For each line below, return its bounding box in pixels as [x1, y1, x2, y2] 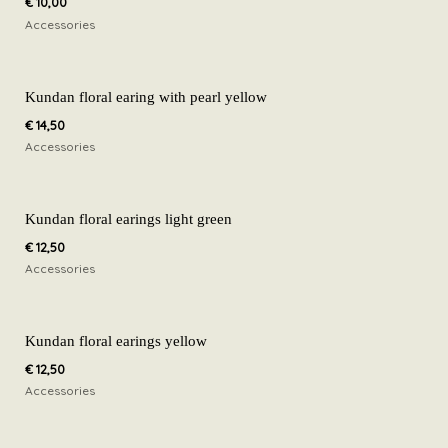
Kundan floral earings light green [25, 209, 232, 227]
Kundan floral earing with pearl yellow [25, 87, 267, 105]
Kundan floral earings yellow [25, 332, 207, 350]
